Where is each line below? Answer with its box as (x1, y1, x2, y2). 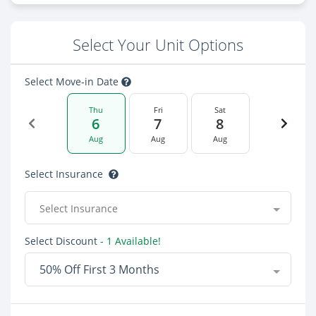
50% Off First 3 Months (39, 262, 159, 277)
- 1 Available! (97, 234, 161, 248)
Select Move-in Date (25, 75, 121, 88)
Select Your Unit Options (73, 35, 243, 55)
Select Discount (25, 234, 97, 248)
